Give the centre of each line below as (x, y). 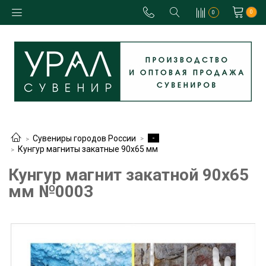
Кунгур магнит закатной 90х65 (129, 175)
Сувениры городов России (84, 139)
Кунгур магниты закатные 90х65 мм (88, 149)
